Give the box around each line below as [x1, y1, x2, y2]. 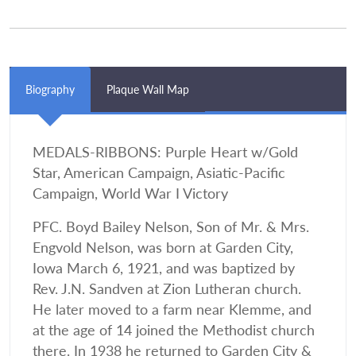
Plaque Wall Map [106, 83, 189, 97]
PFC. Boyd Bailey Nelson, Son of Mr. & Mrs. [33, 219, 309, 236]
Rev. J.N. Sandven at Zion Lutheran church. [33, 281, 301, 298]
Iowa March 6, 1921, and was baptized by [33, 260, 295, 277]
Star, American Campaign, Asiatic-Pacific [33, 164, 285, 182]
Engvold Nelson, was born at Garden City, [33, 239, 293, 257]
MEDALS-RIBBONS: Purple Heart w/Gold [33, 144, 298, 161]
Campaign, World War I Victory [33, 185, 228, 203]
